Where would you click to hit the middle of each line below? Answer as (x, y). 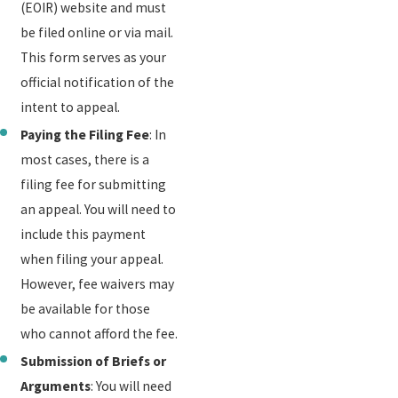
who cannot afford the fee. (99, 334)
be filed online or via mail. (97, 33)
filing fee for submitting (94, 185)
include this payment (84, 235)
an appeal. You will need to (99, 210)
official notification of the (98, 83)
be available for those (86, 309)
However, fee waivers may (98, 284)
